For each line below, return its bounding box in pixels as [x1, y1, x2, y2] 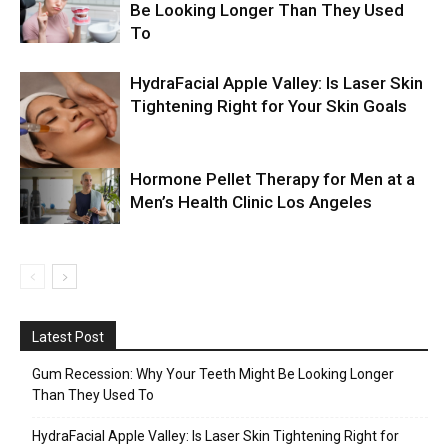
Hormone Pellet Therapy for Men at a [130, 169, 415, 190]
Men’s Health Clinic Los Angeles [130, 192, 372, 213]
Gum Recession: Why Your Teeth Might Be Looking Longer [32, 366, 394, 383]
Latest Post [32, 329, 104, 346]
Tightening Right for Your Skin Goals [130, 96, 407, 117]
